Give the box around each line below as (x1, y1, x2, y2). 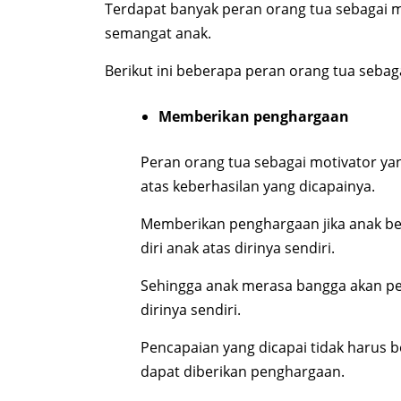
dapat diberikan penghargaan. (141, 362, 345, 382)
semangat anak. (105, 23, 211, 44)
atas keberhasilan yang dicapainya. (141, 176, 375, 197)
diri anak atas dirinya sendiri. (141, 238, 335, 259)
